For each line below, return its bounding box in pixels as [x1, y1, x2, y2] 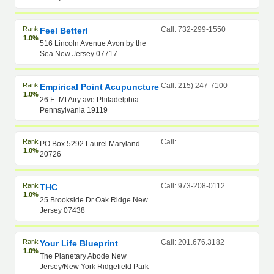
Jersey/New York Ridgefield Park [40, 262, 149, 271]
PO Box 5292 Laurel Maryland [40, 139, 141, 148]
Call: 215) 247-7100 [161, 81, 228, 90]
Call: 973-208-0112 [161, 182, 225, 190]
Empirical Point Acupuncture [40, 82, 160, 92]
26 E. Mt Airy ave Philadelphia [40, 95, 139, 104]
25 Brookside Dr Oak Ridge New [40, 196, 149, 204]
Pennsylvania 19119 [40, 106, 108, 114]
